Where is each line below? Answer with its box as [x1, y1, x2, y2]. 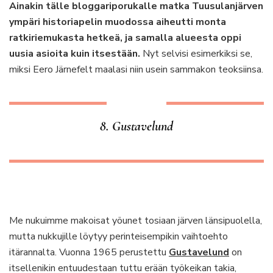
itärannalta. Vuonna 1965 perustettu [9, 246, 169, 259]
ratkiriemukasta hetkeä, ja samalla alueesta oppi [9, 31, 241, 44]
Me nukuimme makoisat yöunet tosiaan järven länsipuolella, [9, 214, 262, 227]
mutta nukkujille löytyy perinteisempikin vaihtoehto [9, 230, 228, 243]
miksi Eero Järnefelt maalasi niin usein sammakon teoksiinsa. [9, 63, 263, 76]
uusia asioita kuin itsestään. [9, 47, 140, 60]
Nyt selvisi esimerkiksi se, [140, 47, 252, 60]
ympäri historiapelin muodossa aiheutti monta [9, 15, 226, 29]
